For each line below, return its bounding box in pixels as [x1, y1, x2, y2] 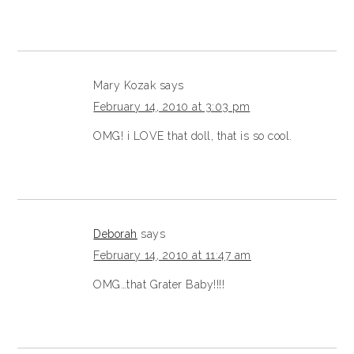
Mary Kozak [93, 79, 156, 92]
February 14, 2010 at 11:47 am [93, 249, 251, 262]
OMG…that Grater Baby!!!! [93, 278, 225, 292]
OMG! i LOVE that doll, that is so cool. [93, 130, 292, 143]
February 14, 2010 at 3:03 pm [93, 100, 250, 114]
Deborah [93, 228, 137, 241]
